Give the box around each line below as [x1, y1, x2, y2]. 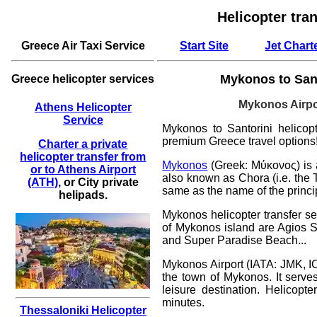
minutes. [162, 296, 205, 309]
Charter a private [38, 137, 128, 150]
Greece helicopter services [11, 72, 155, 85]
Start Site [179, 39, 229, 52]
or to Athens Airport [30, 163, 136, 175]
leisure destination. [162, 283, 265, 296]
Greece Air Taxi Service [21, 39, 145, 52]
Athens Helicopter [34, 100, 132, 113]
